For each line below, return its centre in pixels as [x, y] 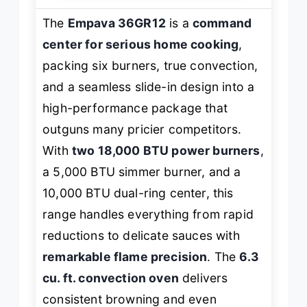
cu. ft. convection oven [111, 278]
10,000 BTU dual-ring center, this [138, 193]
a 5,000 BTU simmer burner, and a [142, 171]
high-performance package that [135, 108]
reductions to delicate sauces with [141, 235]
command [222, 23]
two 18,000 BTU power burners [166, 150]
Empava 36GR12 [116, 23]
